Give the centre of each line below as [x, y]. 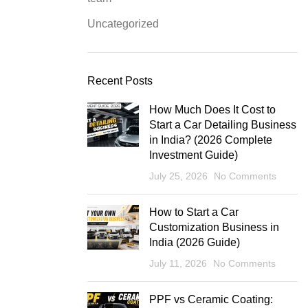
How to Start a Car [194, 212]
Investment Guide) [194, 155]
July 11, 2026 [178, 263]
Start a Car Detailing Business [223, 124]
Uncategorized [123, 23]
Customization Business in [214, 227]
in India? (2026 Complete [211, 140]
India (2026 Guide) [195, 242]
